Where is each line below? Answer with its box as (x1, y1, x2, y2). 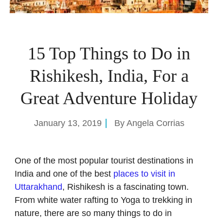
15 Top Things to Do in (28, 43, 190, 63)
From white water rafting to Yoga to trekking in (15, 195, 192, 205)
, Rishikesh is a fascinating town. (62, 182, 189, 192)
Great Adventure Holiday (20, 88, 198, 108)
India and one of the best (15, 168, 113, 179)
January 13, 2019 (34, 118, 102, 128)
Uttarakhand (15, 182, 62, 192)
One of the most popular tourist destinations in (15, 155, 193, 165)
